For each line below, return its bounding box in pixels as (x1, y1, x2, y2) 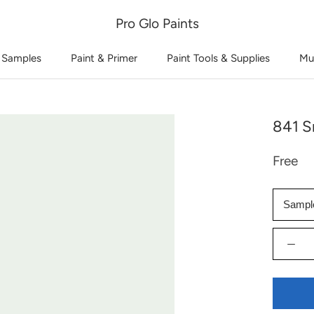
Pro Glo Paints (115, 15, 199, 32)
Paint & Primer (71, 52, 137, 64)
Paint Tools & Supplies (167, 52, 270, 64)
